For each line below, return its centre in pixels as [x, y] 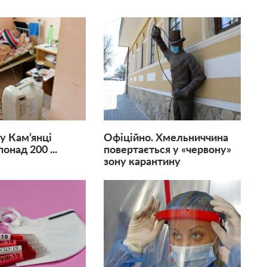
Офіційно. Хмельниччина [166, 138]
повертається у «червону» [167, 150]
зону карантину [142, 162]
